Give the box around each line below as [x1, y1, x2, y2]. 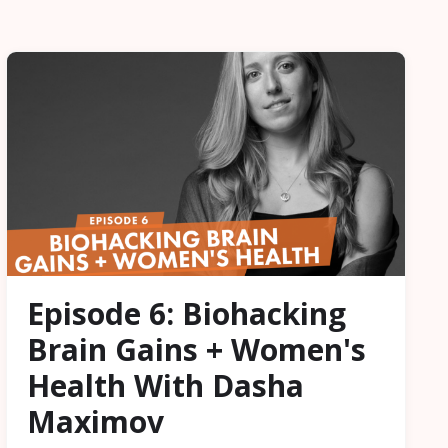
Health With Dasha [27, 365, 304, 407]
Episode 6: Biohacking [27, 293, 346, 335]
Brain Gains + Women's [27, 329, 366, 371]
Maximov [27, 401, 164, 443]
